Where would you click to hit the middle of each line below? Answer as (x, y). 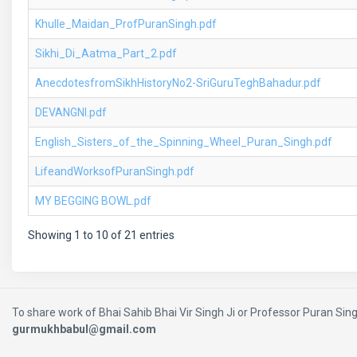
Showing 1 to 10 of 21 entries (101, 235)
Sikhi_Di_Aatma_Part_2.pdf (106, 53)
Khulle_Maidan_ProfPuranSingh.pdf (126, 24)
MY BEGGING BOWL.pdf (93, 201)
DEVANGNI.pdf (71, 112)
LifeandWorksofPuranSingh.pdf (115, 171)
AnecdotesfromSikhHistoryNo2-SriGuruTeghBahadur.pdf (178, 83)
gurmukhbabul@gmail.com (84, 329)
